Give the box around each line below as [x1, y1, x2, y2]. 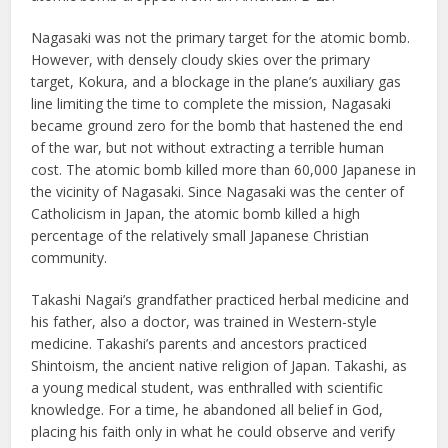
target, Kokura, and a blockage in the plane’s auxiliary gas [31, 71, 402, 91]
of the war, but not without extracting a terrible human [31, 137, 385, 157]
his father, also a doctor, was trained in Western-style [31, 311, 378, 331]
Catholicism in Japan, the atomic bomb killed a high [31, 203, 361, 223]
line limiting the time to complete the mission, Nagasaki [31, 93, 392, 113]
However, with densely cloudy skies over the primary [31, 49, 371, 69]
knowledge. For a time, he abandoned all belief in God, [31, 399, 384, 419]
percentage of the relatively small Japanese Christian [31, 225, 370, 245]
